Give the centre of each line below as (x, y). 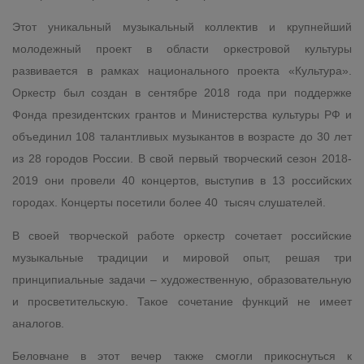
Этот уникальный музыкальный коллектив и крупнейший (182, 27)
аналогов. (38, 323)
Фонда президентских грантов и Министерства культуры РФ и (182, 115)
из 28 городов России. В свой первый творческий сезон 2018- (182, 159)
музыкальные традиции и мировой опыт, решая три (182, 257)
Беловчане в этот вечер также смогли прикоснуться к (182, 355)
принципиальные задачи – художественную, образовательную (182, 279)
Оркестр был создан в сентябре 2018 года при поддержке (182, 93)
